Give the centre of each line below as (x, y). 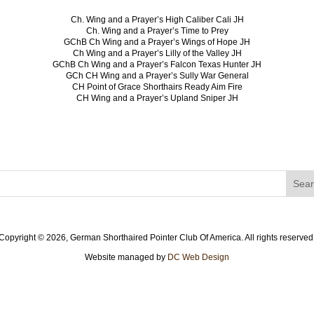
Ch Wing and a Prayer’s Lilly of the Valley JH (157, 53)
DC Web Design (198, 257)
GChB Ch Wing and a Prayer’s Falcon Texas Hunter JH (157, 64)
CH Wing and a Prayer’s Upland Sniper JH (157, 98)
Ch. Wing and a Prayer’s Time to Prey (157, 31)
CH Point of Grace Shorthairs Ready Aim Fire (157, 87)
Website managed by (126, 257)
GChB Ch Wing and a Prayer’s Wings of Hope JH (157, 42)
